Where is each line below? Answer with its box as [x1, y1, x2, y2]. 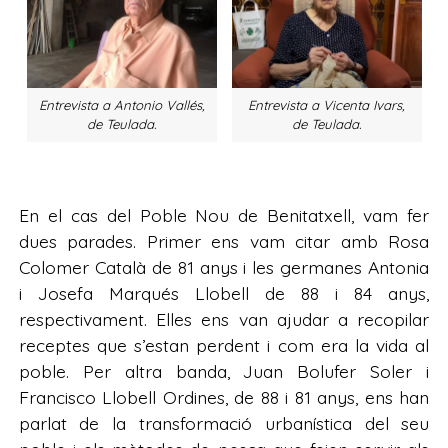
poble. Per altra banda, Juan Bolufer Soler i [18, 359, 430, 382]
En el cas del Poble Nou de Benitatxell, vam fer [18, 203, 430, 226]
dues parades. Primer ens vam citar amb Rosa [18, 229, 430, 252]
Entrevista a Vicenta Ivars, [248, 97, 405, 114]
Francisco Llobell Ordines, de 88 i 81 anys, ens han [18, 385, 430, 408]
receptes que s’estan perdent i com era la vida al [18, 333, 430, 356]
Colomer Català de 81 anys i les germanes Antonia [18, 255, 430, 278]
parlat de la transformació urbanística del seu [18, 411, 430, 434]
